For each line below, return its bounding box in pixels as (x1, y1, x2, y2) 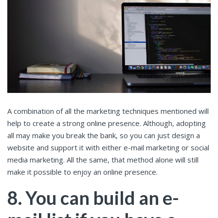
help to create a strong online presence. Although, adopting (7, 118, 206, 128)
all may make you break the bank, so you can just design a (7, 130, 200, 141)
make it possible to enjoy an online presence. (7, 167, 158, 177)
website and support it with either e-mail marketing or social (7, 143, 209, 153)
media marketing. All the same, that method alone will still (7, 155, 199, 165)
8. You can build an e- (7, 186, 179, 209)
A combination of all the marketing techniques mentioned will (7, 106, 209, 116)
